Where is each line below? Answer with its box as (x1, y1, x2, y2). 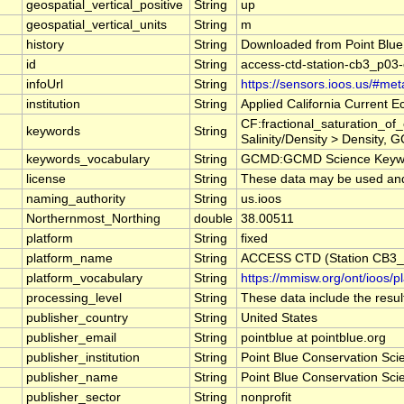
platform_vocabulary (26, 271, 142, 286)
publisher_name (26, 371, 118, 385)
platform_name (26, 252, 113, 266)
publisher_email (26, 331, 116, 345)
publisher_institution (26, 351, 140, 365)
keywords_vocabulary (26, 152, 150, 167)
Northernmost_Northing (26, 212, 161, 226)
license (26, 172, 66, 187)
